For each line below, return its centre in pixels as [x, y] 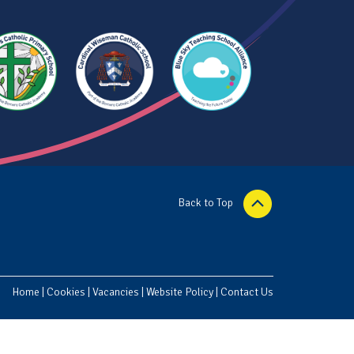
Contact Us [247, 292]
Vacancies [116, 292]
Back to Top [207, 203]
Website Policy [180, 292]
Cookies [66, 292]
